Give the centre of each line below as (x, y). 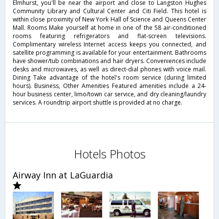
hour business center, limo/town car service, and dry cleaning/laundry (109, 94)
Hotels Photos (109, 153)
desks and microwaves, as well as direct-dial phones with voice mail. (109, 69)
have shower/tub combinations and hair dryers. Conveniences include (109, 61)
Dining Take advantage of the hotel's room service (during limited (109, 77)
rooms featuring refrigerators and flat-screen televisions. (109, 36)
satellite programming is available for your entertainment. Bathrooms (109, 52)
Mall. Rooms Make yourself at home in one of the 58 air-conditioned (109, 27)
